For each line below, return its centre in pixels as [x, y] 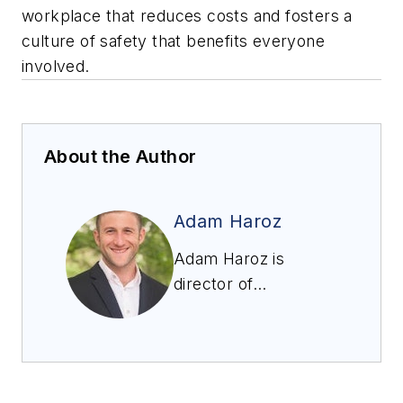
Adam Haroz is [229, 258]
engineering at [227, 309]
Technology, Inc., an [250, 359]
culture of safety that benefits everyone [173, 40]
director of [214, 283]
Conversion [217, 334]
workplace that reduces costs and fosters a [187, 15]
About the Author [121, 156]
